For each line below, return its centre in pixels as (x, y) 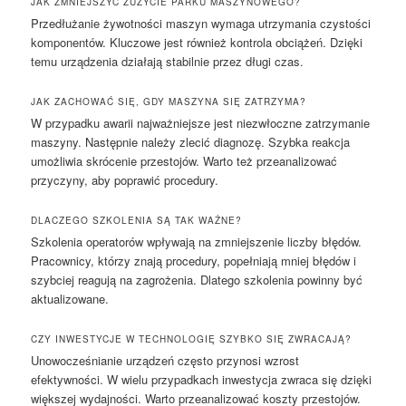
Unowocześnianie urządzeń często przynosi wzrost (165, 361)
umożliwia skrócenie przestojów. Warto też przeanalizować (184, 161)
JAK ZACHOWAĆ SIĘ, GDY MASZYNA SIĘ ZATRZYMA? (169, 102)
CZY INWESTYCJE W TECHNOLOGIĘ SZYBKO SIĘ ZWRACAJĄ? (192, 339)
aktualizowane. (70, 299)
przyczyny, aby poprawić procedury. (125, 180)
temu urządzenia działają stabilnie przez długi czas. (168, 61)
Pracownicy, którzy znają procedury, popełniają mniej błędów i (194, 261)
